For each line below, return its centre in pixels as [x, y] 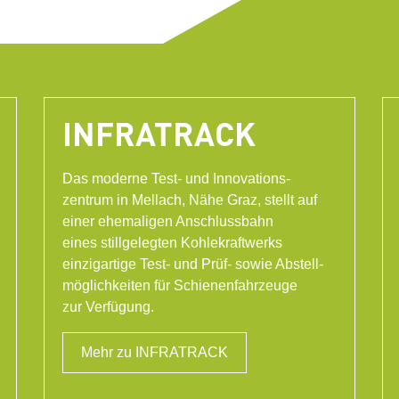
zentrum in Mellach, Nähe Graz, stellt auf [189, 200]
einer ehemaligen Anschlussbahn [167, 222]
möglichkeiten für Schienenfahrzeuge [179, 286]
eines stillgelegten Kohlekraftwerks [172, 243]
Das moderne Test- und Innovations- [176, 179]
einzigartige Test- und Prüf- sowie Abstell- [192, 265]
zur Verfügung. [108, 307]
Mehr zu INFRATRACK [154, 353]
